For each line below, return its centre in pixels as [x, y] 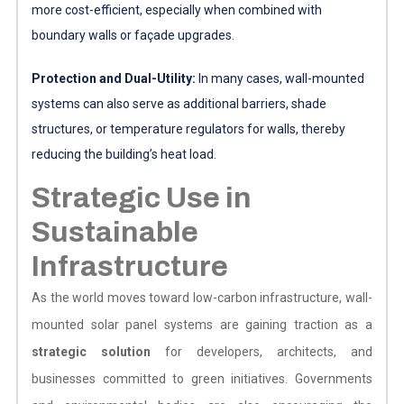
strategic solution [91, 351]
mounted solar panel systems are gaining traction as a [202, 324]
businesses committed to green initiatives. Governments [202, 378]
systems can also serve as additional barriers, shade [179, 103]
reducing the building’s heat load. [124, 154]
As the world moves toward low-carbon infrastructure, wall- [202, 297]
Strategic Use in [141, 197]
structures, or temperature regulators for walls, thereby [188, 129]
